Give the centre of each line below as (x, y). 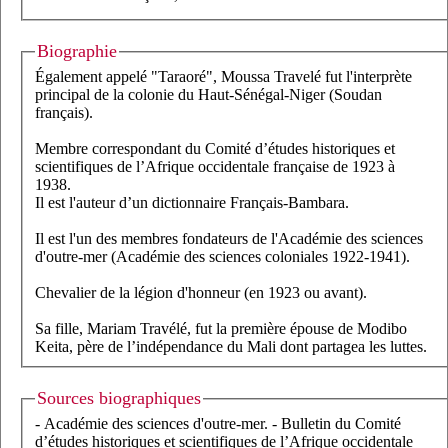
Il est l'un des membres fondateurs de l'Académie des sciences (229, 238)
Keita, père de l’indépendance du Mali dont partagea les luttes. (231, 346)
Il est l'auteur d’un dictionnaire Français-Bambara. (192, 202)
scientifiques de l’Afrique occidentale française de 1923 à (215, 166)
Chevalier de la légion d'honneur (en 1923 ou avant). (201, 292)
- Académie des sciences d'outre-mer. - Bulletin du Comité (218, 423)
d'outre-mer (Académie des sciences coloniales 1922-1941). (222, 256)
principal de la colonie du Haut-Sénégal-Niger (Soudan (208, 94)
